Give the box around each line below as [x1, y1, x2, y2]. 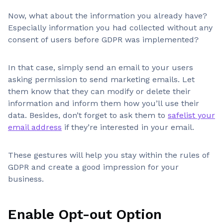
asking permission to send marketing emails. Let [8, 75, 195, 84]
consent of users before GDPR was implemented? [8, 35, 199, 44]
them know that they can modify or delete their [8, 87, 191, 96]
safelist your [168, 111, 215, 120]
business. [8, 174, 44, 184]
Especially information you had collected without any [8, 23, 213, 32]
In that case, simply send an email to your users [8, 63, 193, 72]
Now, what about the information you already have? [8, 11, 207, 20]
